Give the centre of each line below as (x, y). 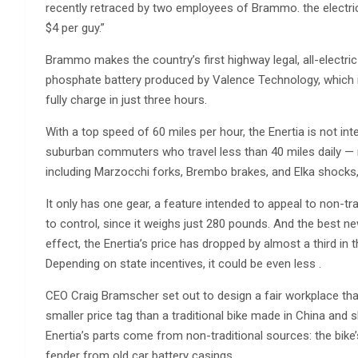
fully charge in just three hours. (126, 100)
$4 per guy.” (75, 28)
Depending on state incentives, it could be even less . (183, 264)
